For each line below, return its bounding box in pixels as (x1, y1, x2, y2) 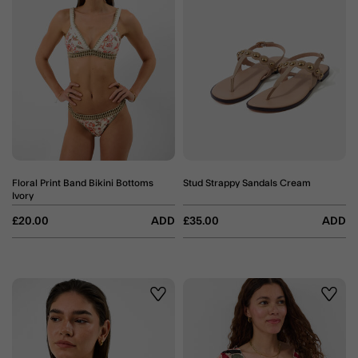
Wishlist (155, 298, 193, 310)
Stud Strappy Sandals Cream (183, 177, 311, 188)
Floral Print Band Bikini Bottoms (12, 177, 153, 188)
